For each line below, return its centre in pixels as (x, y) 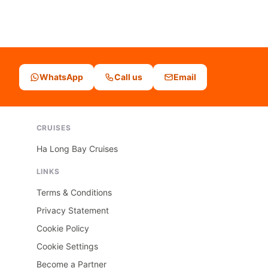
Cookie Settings (67, 246)
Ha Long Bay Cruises (77, 149)
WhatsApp (61, 77)
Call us (128, 77)
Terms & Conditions (74, 192)
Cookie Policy (63, 228)
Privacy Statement (72, 210)
